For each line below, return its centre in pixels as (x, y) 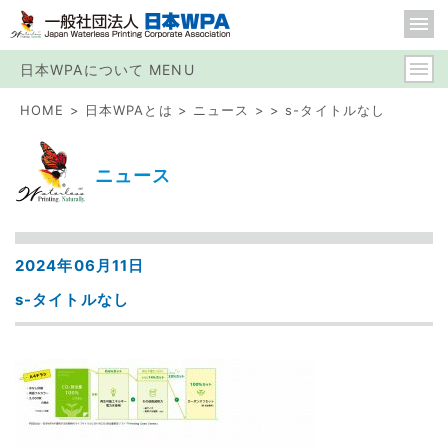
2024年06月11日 (80, 265)
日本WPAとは (128, 110)
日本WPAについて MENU (107, 69)
